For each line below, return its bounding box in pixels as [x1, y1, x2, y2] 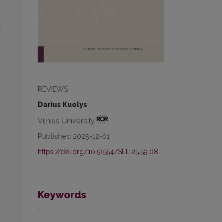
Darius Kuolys [38, 100, 87, 109]
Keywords [38, 189, 86, 201]
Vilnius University [38, 116, 97, 125]
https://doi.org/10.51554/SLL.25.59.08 [38, 148, 158, 156]
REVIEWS [38, 84, 68, 93]
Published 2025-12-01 [38, 132, 110, 141]
